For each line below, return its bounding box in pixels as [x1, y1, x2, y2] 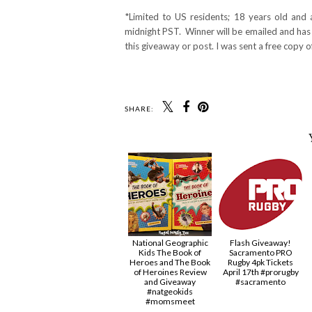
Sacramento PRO [228, 247, 292, 258]
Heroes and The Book [130, 256, 210, 267]
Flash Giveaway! [230, 237, 291, 248]
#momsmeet [145, 295, 195, 306]
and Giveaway [144, 276, 196, 287]
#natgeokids [147, 286, 193, 297]
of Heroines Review [133, 266, 207, 277]
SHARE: [125, 104, 154, 113]
